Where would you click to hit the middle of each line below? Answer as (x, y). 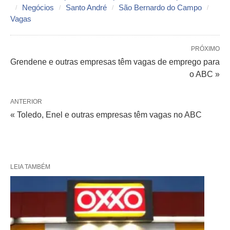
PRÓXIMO (205, 49)
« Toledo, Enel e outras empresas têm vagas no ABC (106, 115)
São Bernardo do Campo (160, 7)
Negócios (38, 7)
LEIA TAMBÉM (30, 167)
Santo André (86, 7)
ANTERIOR (26, 102)
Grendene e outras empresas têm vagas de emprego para (115, 62)
